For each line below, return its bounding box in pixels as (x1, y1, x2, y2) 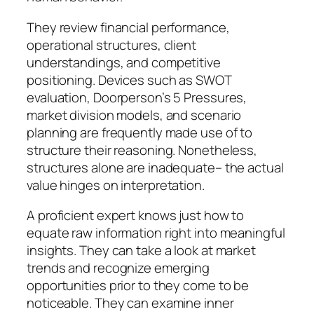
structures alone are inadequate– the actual (27, 158, 284, 177)
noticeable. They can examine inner (27, 294, 234, 313)
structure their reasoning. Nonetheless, (27, 140, 258, 159)
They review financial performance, (27, 18, 230, 36)
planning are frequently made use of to (27, 123, 253, 142)
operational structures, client (27, 35, 196, 54)
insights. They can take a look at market (27, 241, 256, 260)
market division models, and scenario (27, 105, 242, 124)
